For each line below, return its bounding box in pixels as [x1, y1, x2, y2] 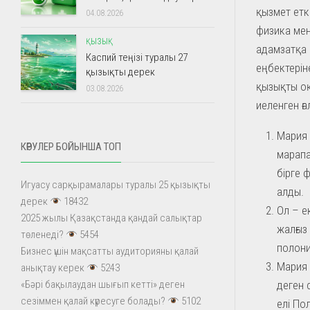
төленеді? [21, 228, 64, 241]
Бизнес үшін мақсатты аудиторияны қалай [21, 245, 199, 257]
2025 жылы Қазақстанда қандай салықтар [21, 212, 202, 224]
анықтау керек [21, 262, 84, 274]
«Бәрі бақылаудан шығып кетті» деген [21, 278, 185, 291]
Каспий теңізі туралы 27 [86, 51, 188, 64]
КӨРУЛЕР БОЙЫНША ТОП [21, 140, 121, 153]
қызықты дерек [86, 66, 155, 78]
